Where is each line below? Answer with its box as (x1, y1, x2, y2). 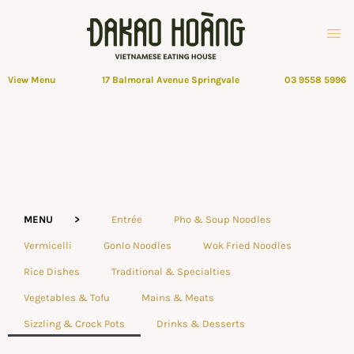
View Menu (8, 74, 56, 85)
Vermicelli (24, 239, 72, 251)
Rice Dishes (24, 265, 80, 277)
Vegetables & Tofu (24, 292, 110, 303)
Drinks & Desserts (156, 318, 245, 330)
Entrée (111, 213, 142, 225)
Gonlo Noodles (104, 239, 171, 251)
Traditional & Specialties (111, 265, 231, 277)
